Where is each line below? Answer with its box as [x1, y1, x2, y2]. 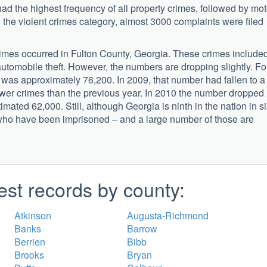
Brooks [14, 247, 44, 262]
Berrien [14, 234, 45, 249]
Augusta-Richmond [127, 208, 209, 222]
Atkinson [14, 208, 51, 222]
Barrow [127, 221, 157, 235]
